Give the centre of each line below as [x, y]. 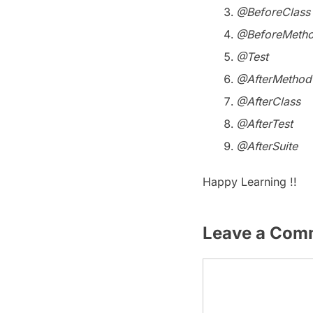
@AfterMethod [274, 79]
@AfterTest [264, 123]
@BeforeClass [273, 12]
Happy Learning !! [250, 181]
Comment [227, 267]
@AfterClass [268, 101]
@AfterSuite [267, 146]
